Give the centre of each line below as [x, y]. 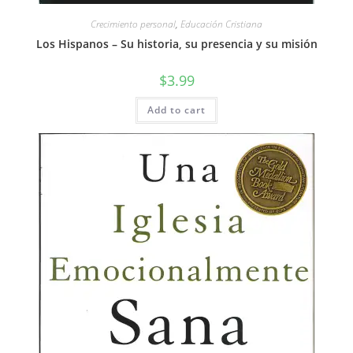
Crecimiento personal [133, 24]
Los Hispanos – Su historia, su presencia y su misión [176, 43]
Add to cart [176, 110]
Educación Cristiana [221, 24]
